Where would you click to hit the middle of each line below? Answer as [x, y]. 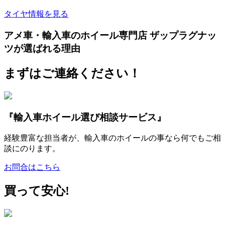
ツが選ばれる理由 [42, 49]
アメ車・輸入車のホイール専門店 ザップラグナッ [110, 36]
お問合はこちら [32, 167]
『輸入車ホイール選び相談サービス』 [85, 117]
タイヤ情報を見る [36, 14]
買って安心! [37, 191]
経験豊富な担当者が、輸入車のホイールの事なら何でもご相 [113, 138]
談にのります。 [32, 149]
